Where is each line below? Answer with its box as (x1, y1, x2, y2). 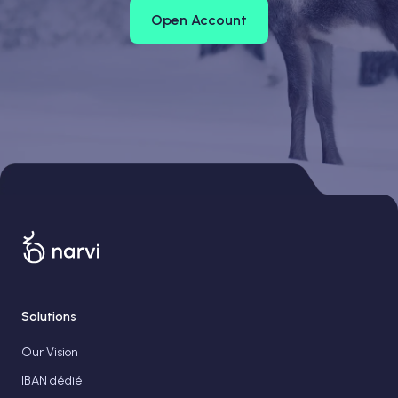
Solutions (21, 309, 76, 324)
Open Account (151, 12, 247, 28)
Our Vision (21, 345, 78, 360)
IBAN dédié (21, 373, 83, 388)
